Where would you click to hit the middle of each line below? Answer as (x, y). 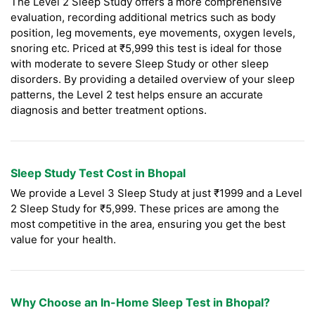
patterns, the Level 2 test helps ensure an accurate (137, 95)
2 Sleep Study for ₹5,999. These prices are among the (145, 209)
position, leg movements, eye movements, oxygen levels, (153, 33)
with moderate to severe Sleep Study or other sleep (140, 64)
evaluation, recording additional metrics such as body (143, 18)
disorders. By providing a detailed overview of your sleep (153, 79)
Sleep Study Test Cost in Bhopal (98, 173)
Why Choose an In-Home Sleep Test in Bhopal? (140, 303)
